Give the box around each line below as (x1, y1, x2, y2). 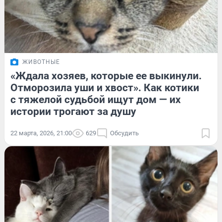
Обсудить (110, 129, 139, 137)
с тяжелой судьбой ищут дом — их (10, 93, 181, 106)
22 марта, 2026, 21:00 (10, 129, 72, 137)
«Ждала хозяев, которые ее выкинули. (10, 69, 202, 82)
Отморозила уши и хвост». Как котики (10, 81, 199, 94)
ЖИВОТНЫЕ (22, 58, 60, 65)
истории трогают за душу (10, 105, 136, 117)
